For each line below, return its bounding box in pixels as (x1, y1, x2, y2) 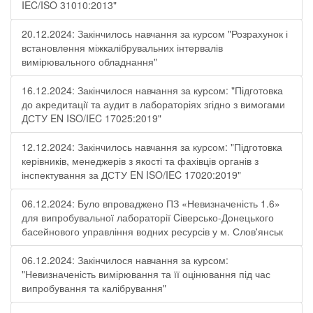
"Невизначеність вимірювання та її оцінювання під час (22, 267, 270, 281)
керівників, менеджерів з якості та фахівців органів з (22, 154, 259, 168)
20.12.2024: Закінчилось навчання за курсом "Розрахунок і (22, 27, 288, 41)
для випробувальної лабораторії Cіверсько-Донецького (22, 210, 274, 224)
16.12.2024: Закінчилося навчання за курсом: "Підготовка (22, 83, 283, 97)
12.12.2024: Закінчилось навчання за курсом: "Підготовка (22, 140, 282, 154)
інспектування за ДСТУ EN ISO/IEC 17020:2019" (22, 168, 241, 182)
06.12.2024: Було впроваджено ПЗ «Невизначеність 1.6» (22, 196, 280, 210)
